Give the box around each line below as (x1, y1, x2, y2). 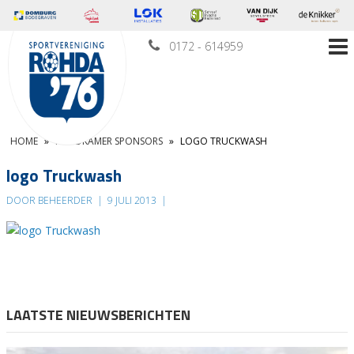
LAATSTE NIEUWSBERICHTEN (6, 304, 190, 326)
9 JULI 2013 (105, 194, 159, 208)
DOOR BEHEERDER (6, 194, 95, 208)
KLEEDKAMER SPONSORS (55, 134, 163, 149)
